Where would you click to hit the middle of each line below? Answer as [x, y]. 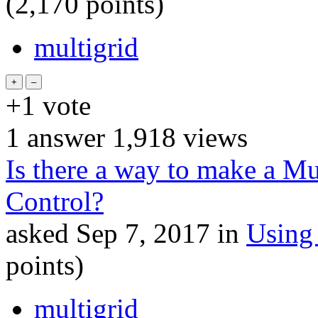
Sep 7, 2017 [143, 233]
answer [62, 137]
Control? [55, 201]
